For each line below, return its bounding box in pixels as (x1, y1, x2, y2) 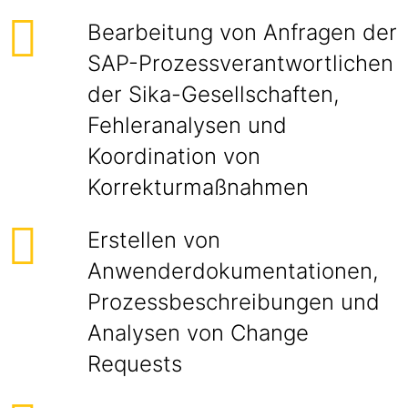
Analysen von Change (87, 320, 309, 346)
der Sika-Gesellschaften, (87, 81, 340, 107)
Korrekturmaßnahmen (87, 174, 309, 200)
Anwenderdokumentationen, (87, 258, 379, 284)
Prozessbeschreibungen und (87, 289, 380, 315)
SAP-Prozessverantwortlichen (87, 50, 393, 76)
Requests (87, 351, 182, 377)
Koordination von (87, 143, 260, 169)
